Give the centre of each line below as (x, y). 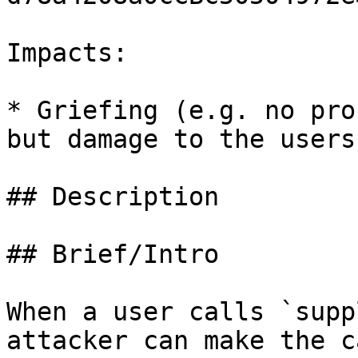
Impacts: (67, 53)
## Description (113, 197)
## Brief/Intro (113, 254)
